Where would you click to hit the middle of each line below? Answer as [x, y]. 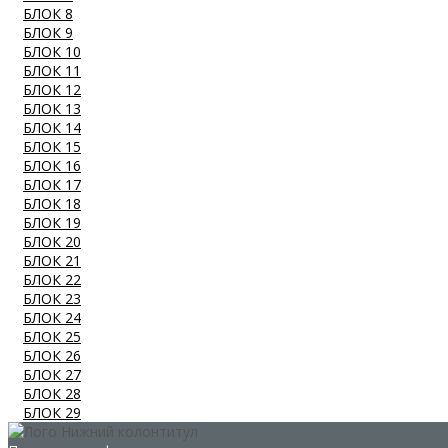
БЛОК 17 [52, 185]
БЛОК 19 [52, 223]
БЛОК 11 [52, 71]
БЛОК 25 [52, 337]
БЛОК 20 [52, 242]
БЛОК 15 [52, 147]
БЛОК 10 [52, 52]
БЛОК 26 [52, 356]
